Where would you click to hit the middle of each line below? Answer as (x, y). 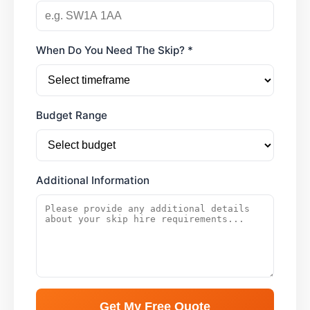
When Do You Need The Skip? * (115, 50)
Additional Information (93, 180)
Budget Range (72, 115)
